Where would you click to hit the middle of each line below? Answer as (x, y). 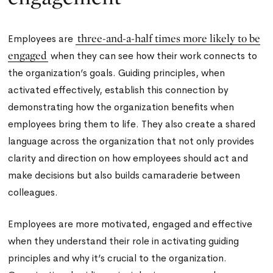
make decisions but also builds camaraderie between (124, 175)
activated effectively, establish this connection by (119, 90)
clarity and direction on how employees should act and (128, 158)
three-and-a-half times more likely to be (169, 38)
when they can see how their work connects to (153, 56)
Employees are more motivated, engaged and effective (130, 224)
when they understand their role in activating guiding (124, 241)
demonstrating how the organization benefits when (121, 107)
